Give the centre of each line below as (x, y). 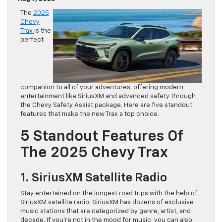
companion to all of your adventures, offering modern (102, 88)
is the (43, 31)
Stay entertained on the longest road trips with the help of (109, 194)
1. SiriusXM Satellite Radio (94, 178)
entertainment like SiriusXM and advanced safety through (108, 97)
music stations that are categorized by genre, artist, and (106, 212)
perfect (32, 40)
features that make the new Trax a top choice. (90, 114)
